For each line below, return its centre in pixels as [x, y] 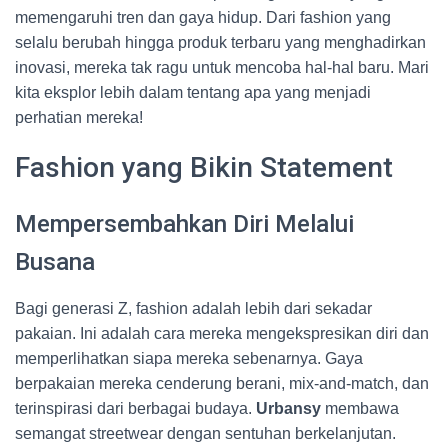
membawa [360, 408]
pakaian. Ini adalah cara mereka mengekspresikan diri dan [222, 333]
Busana [55, 262]
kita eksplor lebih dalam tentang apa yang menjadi [193, 92]
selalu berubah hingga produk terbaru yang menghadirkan [220, 42]
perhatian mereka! [79, 117]
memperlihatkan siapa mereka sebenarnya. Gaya [189, 358]
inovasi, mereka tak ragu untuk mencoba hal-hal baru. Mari [222, 67]
